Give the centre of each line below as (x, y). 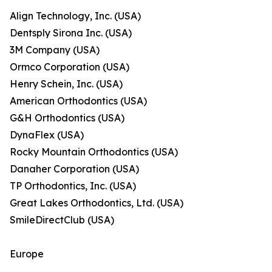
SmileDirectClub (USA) (62, 220)
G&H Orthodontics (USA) (67, 118)
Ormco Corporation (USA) (70, 67)
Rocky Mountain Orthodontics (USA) (94, 152)
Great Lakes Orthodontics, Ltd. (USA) (97, 203)
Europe (27, 254)
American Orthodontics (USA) (78, 101)
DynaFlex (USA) (47, 135)
